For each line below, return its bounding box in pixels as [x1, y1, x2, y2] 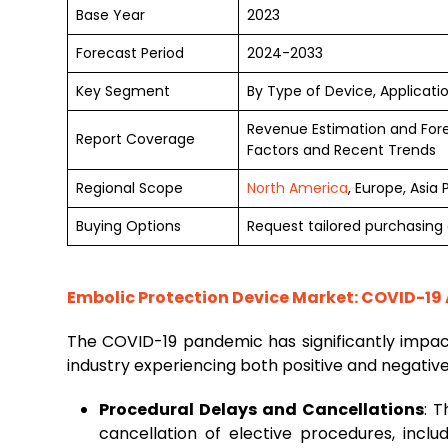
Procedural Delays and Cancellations [99, 398, 424, 421]
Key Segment [76, 81, 170, 101]
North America [247, 178, 348, 198]
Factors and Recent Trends [247, 140, 436, 160]
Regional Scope [76, 178, 183, 198]
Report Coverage [76, 129, 195, 149]
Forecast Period [76, 43, 184, 63]
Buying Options [76, 216, 181, 236]
